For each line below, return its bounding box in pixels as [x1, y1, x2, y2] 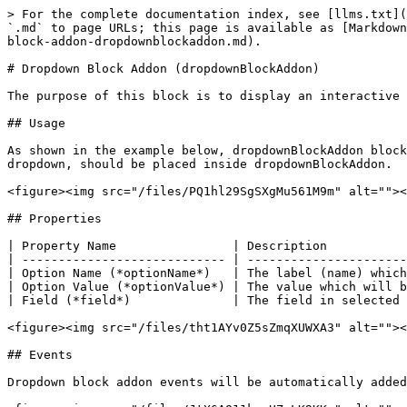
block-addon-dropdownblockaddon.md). [7, 35, 262, 48]
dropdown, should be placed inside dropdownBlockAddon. [7, 157, 392, 171]
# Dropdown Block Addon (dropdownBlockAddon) [7, 62, 320, 75]
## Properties [7, 212, 102, 225]
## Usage [7, 116, 65, 130]
